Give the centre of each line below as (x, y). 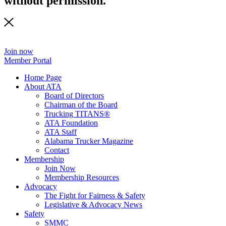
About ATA (43, 87)
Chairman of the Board (81, 105)
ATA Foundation (71, 123)
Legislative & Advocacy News (93, 205)
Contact (57, 150)
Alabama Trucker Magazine (89, 141)
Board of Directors (74, 96)
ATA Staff (61, 132)
